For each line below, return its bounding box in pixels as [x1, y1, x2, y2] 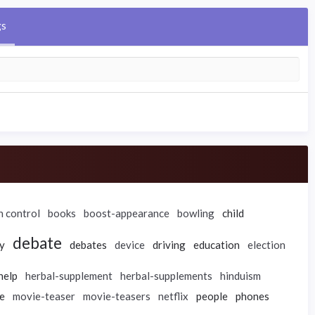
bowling [177, 207, 214, 219]
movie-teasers [83, 290, 150, 302]
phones [236, 290, 269, 302]
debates [70, 238, 107, 251]
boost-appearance [84, 207, 169, 219]
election [247, 238, 285, 251]
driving [153, 238, 186, 251]
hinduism [220, 269, 261, 282]
